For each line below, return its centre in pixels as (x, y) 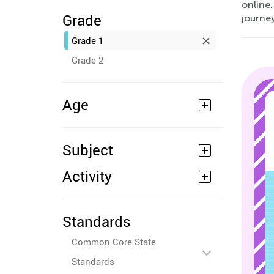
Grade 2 (87, 60)
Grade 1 (87, 40)
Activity (87, 176)
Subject (88, 150)
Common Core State (114, 242)
